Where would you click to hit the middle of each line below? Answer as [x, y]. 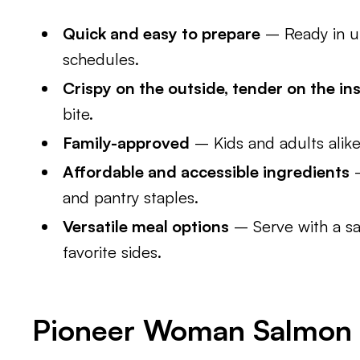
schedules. [101, 59]
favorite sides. [112, 252]
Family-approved [127, 143]
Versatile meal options [146, 226]
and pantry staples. [131, 197]
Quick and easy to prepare [162, 33]
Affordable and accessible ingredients [207, 172]
